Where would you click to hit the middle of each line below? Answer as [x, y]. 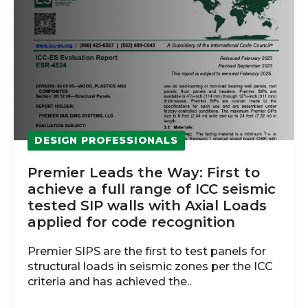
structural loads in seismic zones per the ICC [150, 267]
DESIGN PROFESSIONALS [106, 141]
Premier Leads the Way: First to [144, 173]
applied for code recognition [131, 222]
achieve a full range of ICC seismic [152, 189]
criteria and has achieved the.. [109, 282]
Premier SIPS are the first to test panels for [147, 252]
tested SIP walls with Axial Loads [147, 206]
